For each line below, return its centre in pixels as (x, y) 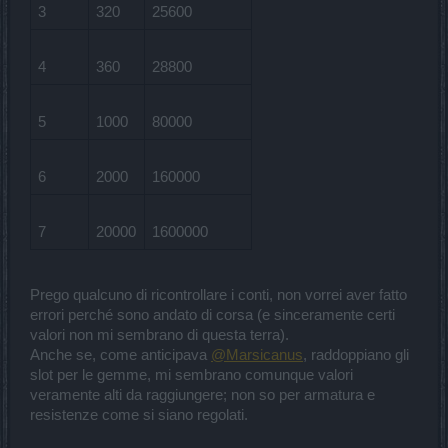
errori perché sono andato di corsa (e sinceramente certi (212, 314)
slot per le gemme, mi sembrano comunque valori (191, 374)
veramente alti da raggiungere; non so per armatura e (202, 394)
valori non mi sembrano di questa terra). (159, 334)
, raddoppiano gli (356, 354)
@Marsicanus (257, 354)
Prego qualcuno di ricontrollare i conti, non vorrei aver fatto (218, 294)
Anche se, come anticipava (120, 354)
